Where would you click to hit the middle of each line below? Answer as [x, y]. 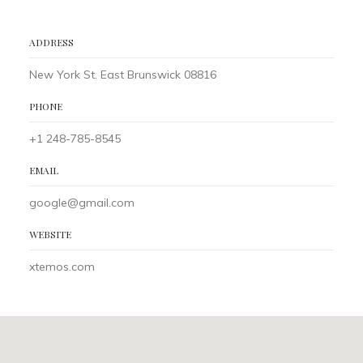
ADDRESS [51, 43]
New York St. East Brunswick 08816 [122, 75]
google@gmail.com [81, 203]
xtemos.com [62, 267]
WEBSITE [50, 235]
